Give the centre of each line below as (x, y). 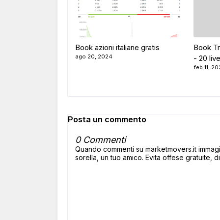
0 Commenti (100, 140)
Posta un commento (107, 119)
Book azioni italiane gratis (117, 47)
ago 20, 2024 (94, 56)
